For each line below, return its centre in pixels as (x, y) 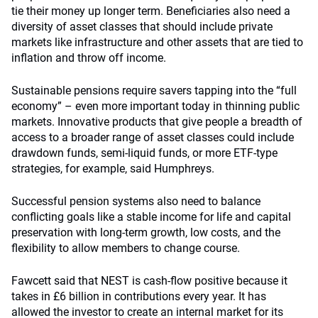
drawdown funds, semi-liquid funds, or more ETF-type (144, 153)
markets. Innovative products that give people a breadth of (157, 122)
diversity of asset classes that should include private (142, 27)
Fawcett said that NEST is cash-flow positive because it (149, 281)
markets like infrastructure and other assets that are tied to (157, 42)
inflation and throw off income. (89, 58)
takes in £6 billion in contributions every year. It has (139, 296)
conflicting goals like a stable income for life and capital (151, 217)
